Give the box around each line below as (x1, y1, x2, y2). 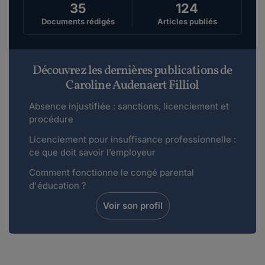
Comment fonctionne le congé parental (29, 167, 194, 179)
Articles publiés (157, 17, 217, 27)
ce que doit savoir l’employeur (29, 147, 156, 159)
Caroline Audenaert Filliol (66, 77, 199, 95)
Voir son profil (102, 200, 163, 212)
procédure (29, 114, 73, 125)
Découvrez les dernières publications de (33, 62, 232, 80)
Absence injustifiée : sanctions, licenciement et (29, 101, 229, 112)
